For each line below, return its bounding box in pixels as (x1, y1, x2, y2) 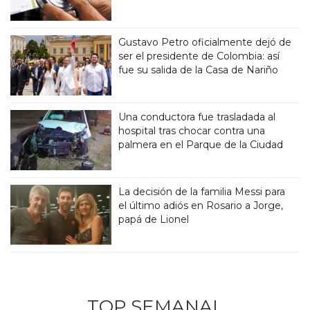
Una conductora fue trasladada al (118, 111, 276, 124)
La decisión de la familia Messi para (118, 185, 286, 199)
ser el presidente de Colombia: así (118, 50, 280, 63)
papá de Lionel (118, 213, 190, 226)
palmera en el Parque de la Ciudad (118, 138, 284, 152)
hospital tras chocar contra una (118, 125, 266, 138)
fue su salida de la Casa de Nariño (118, 64, 279, 77)
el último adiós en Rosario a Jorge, (118, 199, 284, 212)
